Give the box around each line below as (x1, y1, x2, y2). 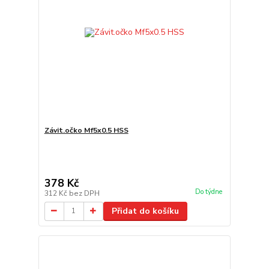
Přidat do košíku (111, 205, 179, 217)
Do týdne (195, 187, 222, 196)
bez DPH (68, 188, 100, 198)
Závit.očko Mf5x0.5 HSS (44, 125, 128, 135)
